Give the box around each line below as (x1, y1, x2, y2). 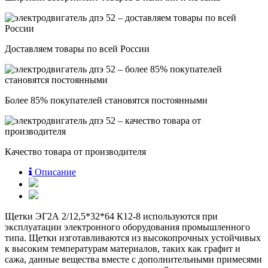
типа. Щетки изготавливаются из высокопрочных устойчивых (5, 232, 261, 243)
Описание (35, 166, 76, 177)
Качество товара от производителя (5, 146, 146, 157)
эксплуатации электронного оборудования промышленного (5, 221, 250, 232)
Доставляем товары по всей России (5, 43, 150, 54)
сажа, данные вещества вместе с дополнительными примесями (5, 254, 262, 264)
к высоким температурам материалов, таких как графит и (5, 243, 240, 254)
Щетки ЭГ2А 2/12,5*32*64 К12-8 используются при (5, 211, 218, 221)
